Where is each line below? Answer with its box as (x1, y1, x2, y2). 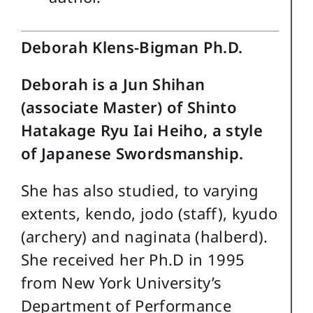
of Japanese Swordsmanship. (20, 143, 244, 164)
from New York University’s (20, 272, 222, 293)
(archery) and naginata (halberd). (20, 226, 268, 247)
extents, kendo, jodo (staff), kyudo (20, 203, 278, 224)
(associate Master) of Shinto (20, 96, 238, 118)
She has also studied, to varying (20, 180, 259, 201)
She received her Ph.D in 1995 (20, 249, 245, 270)
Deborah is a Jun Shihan (20, 73, 205, 95)
